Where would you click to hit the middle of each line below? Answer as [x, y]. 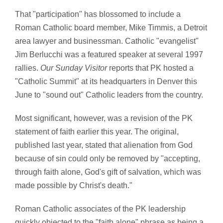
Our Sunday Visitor [74, 68]
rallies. [28, 68]
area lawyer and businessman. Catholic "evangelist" [107, 41]
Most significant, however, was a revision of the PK [104, 118]
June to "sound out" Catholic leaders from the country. [109, 95]
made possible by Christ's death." [74, 186]
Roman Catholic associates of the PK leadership [100, 209]
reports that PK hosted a [150, 68]
